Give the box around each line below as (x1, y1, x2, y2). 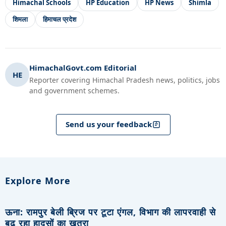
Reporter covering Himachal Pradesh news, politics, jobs (29, 75, 220, 85)
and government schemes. (29, 85, 120, 95)
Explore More (5, 174, 71, 187)
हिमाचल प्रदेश (43, 14, 76, 24)
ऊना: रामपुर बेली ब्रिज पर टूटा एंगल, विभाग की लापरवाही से (5, 205, 216, 218)
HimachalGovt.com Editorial (29, 62, 137, 73)
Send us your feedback (65, 119, 152, 130)
